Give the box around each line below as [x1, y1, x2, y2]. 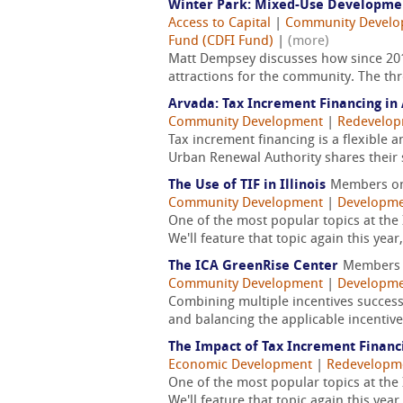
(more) [288, 35, 329, 49]
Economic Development [168, 359, 312, 372]
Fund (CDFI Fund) [168, 35, 273, 49]
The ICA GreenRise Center [168, 260, 338, 273]
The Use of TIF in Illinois [168, 179, 326, 193]
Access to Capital [168, 17, 271, 31]
